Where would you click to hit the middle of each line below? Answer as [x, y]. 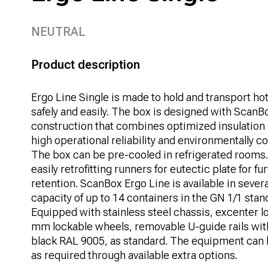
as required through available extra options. [135, 255]
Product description [86, 65]
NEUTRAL [58, 32]
